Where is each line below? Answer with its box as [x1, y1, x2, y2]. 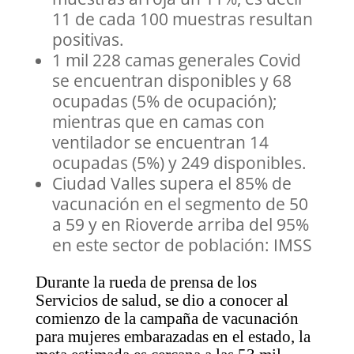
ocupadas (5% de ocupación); [51, 90, 277, 113]
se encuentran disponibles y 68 [51, 70, 292, 92]
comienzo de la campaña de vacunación [35, 309, 299, 329]
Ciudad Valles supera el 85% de [51, 172, 292, 195]
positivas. [51, 28, 124, 51]
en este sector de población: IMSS [51, 234, 312, 257]
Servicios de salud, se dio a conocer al [35, 291, 288, 311]
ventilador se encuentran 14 [51, 131, 269, 154]
